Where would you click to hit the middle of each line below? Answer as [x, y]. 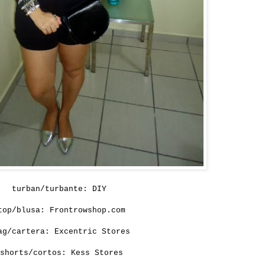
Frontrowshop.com [88, 211]
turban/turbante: [52, 189]
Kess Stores [97, 253]
